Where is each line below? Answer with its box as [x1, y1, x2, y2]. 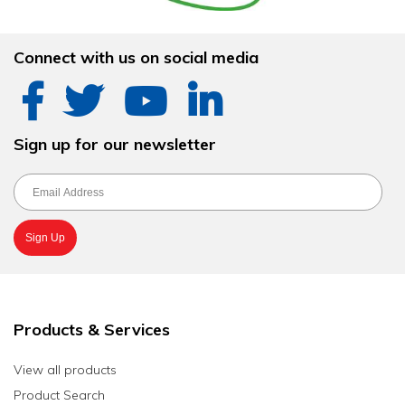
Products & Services [14, 319, 170, 341]
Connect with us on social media [14, 47, 259, 69]
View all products [14, 362, 117, 379]
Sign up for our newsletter [14, 134, 216, 155]
